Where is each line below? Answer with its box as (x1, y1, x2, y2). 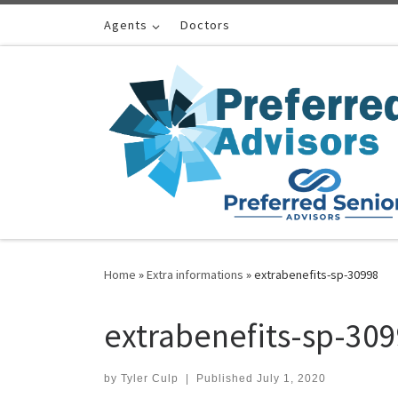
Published (195, 371, 257, 385)
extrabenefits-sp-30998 (254, 267, 378, 283)
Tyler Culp (121, 371, 179, 385)
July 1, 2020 (256, 371, 326, 385)
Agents (104, 17, 147, 33)
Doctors (180, 17, 231, 33)
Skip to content (24, 17, 110, 34)
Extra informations (147, 267, 243, 283)
